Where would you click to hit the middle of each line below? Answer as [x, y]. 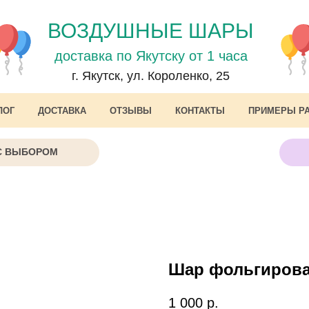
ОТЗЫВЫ [131, 111]
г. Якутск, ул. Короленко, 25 [151, 76]
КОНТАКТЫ [200, 111]
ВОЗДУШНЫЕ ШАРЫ [151, 31]
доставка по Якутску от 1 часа [151, 56]
